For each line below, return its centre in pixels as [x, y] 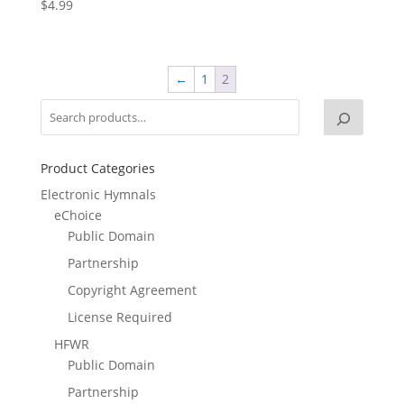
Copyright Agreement [132, 290]
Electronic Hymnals [98, 195]
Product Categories [97, 169]
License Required [119, 317]
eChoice [78, 216]
